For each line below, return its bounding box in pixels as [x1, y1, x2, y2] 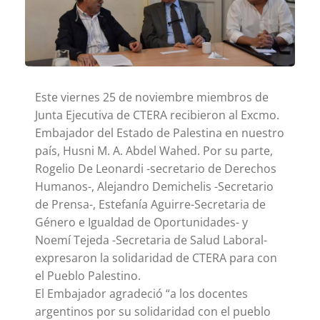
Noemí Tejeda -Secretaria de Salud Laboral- [35, 232, 267, 249]
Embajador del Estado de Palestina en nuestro [35, 125, 284, 141]
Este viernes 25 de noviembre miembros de [35, 89, 269, 106]
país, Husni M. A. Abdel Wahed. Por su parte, [35, 143, 273, 159]
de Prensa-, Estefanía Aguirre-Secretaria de [35, 196, 266, 213]
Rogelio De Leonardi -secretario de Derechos [35, 161, 276, 177]
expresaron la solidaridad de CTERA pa [35, 250, 243, 266]
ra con [243, 250, 277, 266]
